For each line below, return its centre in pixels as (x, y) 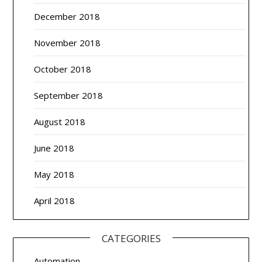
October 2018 (63, 69)
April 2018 (55, 201)
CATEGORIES (131, 239)
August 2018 (60, 122)
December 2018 (67, 17)
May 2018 (54, 175)
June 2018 (54, 148)
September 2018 (69, 96)
